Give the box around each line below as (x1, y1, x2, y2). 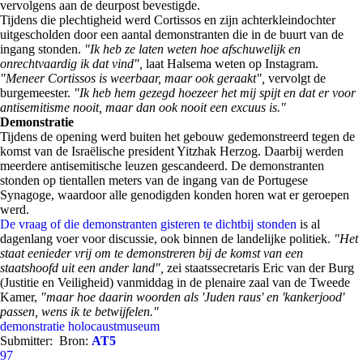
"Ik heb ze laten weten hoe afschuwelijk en (84, 42, 301, 56)
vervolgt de (265, 71, 326, 85)
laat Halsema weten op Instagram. (143, 57, 318, 70)
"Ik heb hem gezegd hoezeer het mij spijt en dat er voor (74, 86, 356, 100)
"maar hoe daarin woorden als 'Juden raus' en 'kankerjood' (41, 290, 344, 304)
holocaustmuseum (68, 319, 160, 333)
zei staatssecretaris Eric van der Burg (164, 261, 354, 275)
